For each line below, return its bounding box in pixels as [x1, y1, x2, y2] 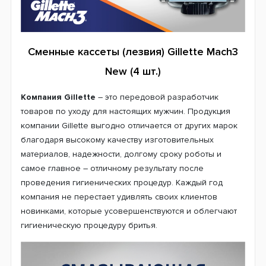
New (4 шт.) [105, 64, 161, 78]
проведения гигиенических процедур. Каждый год [21, 177, 223, 188]
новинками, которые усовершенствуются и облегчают [21, 205, 237, 216]
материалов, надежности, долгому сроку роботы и [21, 148, 221, 159]
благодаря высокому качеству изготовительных [21, 134, 214, 145]
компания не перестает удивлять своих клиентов [21, 191, 217, 202]
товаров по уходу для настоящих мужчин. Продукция [21, 106, 230, 116]
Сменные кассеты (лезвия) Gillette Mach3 [28, 45, 238, 58]
